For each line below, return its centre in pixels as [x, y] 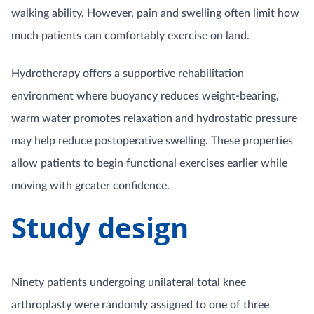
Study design [100, 227]
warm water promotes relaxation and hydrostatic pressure [154, 118]
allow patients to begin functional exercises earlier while [149, 163]
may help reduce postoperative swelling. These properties [152, 141]
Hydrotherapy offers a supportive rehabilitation [128, 74]
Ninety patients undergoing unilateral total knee [129, 282]
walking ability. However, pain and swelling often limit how [155, 13]
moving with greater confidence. [90, 186]
